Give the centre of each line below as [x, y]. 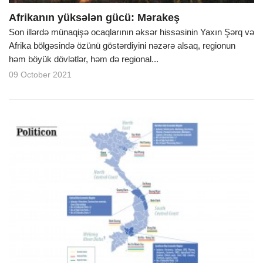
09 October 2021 [40, 74]
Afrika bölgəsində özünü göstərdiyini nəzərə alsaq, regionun [122, 45]
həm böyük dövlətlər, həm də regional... [84, 59]
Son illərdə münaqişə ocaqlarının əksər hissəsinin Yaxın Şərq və [131, 32]
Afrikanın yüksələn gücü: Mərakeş [94, 17]
